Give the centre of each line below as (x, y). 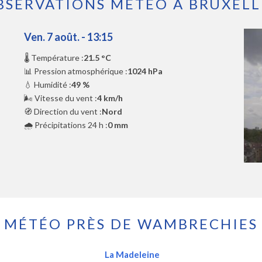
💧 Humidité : (47, 85)
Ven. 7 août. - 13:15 (68, 37)
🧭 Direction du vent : (63, 112)
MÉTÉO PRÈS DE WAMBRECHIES (131, 224)
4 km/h (110, 98)
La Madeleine (132, 255)
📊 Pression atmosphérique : (75, 71)
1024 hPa (145, 71)
